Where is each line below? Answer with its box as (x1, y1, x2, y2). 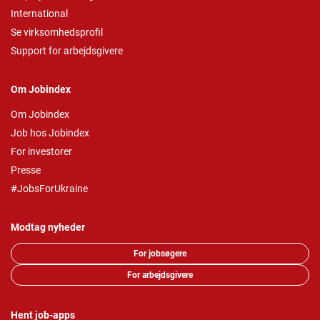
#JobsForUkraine (11, 183, 88, 195)
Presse (11, 164, 41, 176)
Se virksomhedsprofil (11, 26, 103, 39)
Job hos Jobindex (11, 127, 89, 139)
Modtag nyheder (11, 221, 85, 234)
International (11, 8, 68, 20)
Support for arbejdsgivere (11, 45, 123, 57)
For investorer (11, 146, 72, 158)
